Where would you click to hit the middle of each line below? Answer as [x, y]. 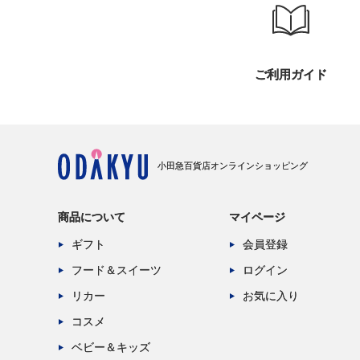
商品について [92, 217]
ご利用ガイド [291, 74]
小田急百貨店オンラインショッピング [233, 165]
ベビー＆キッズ [111, 347]
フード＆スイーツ [117, 270]
